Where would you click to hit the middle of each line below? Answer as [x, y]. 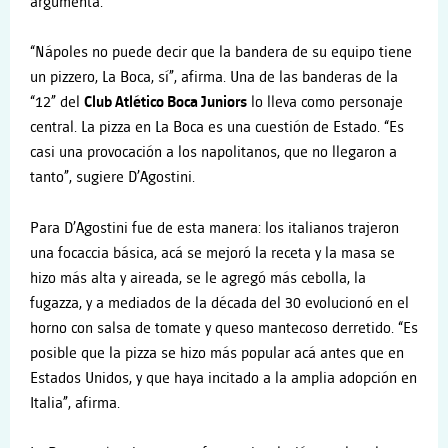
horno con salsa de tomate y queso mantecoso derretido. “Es [224, 328]
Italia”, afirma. [75, 403]
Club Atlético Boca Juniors [165, 103]
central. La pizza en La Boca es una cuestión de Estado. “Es [217, 128]
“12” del [57, 103]
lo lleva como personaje [325, 103]
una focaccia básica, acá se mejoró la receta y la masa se [212, 253]
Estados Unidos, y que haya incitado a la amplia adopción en [223, 378]
